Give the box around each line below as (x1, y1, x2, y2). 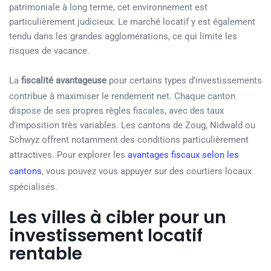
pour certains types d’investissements (106, 75, 262, 86)
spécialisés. (9, 181, 57, 192)
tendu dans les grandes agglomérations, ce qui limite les (9, 31, 237, 42)
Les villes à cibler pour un (9, 206, 226, 229)
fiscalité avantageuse (21, 75, 106, 86)
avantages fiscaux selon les (128, 149, 239, 160)
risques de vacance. (9, 45, 90, 56)
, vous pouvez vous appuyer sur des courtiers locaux (42, 166, 252, 177)
